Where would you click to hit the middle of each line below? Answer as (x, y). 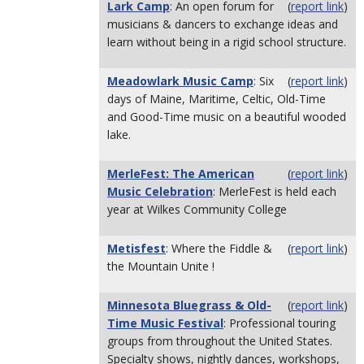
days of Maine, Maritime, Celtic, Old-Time (217, 99)
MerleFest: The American (181, 173)
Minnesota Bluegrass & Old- (189, 305)
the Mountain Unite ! (161, 266)
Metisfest (136, 248)
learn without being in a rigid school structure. (227, 42)
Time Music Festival (165, 323)
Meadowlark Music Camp (180, 81)
